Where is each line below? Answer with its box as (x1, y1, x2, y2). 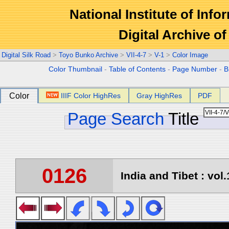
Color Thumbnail (49, 65, 103, 73)
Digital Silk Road (2, 51, 51, 59)
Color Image (172, 51, 208, 59)
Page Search (67, 109, 164, 128)
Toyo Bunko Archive (59, 51, 118, 59)
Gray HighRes (136, 91, 182, 100)
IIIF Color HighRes (61, 91, 121, 100)
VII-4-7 (126, 51, 146, 59)
